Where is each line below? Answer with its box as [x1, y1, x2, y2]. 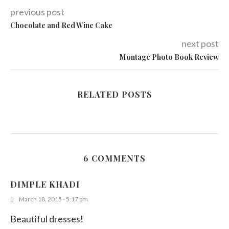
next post [181, 38, 219, 50]
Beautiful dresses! [10, 213, 83, 225]
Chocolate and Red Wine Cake [10, 20, 112, 31]
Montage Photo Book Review [120, 52, 219, 62]
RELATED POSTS [77, 89, 152, 100]
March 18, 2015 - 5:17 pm [19, 195, 88, 203]
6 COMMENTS [83, 153, 146, 164]
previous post [10, 6, 64, 18]
